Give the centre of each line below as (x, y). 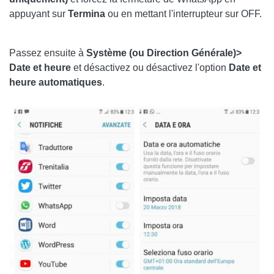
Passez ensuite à (46, 53)
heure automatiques (56, 82)
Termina (88, 13)
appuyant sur (39, 13)
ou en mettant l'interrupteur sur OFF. (185, 13)
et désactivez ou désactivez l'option (150, 67)
